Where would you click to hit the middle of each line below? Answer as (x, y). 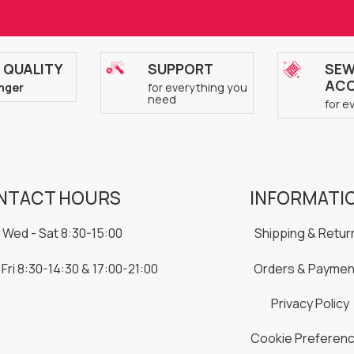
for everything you (197, 88)
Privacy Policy (310, 303)
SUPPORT (180, 69)
